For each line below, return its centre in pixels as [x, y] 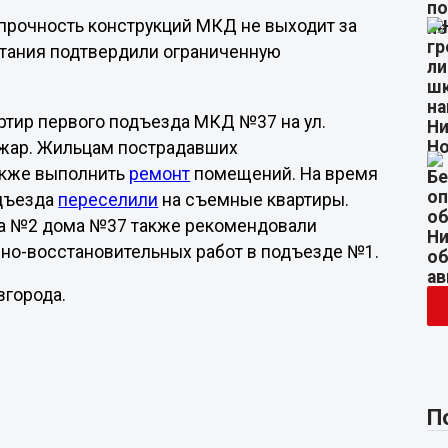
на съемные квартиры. [254, 199]
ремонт [160, 173]
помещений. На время [284, 173]
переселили [108, 199]
